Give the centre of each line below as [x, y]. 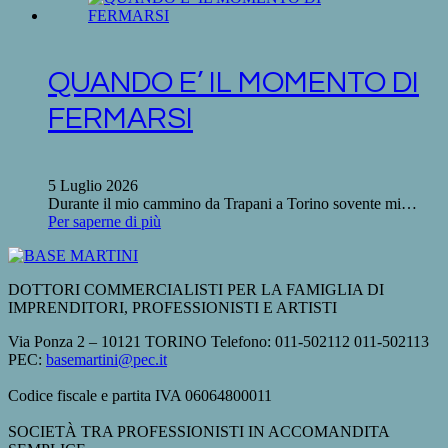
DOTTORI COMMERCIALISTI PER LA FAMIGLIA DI [196, 290]
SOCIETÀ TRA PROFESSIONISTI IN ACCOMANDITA [198, 432]
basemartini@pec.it [106, 360]
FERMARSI [120, 119]
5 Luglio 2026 [93, 186]
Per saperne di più [104, 222]
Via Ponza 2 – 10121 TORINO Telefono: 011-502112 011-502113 [218, 342]
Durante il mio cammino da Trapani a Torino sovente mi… [232, 204]
